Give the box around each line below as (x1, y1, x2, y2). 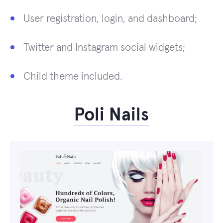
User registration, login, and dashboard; (23, 13, 197, 24)
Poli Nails (74, 106, 149, 124)
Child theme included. (23, 71, 122, 82)
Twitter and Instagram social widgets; (23, 42, 185, 53)
